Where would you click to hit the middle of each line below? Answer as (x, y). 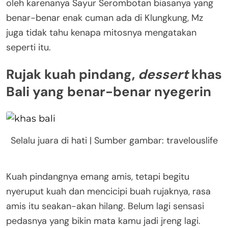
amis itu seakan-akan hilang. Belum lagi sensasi (105, 206)
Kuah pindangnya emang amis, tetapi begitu (98, 176)
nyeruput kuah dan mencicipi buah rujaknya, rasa (108, 191)
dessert (163, 75)
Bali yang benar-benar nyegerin (109, 92)
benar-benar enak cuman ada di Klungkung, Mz (105, 18)
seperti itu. (28, 47)
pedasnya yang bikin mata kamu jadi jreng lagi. (103, 221)
